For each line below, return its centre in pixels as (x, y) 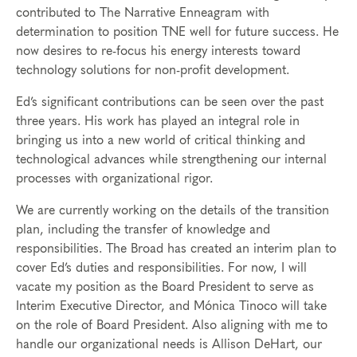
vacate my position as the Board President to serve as (165, 287)
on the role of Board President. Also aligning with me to (172, 326)
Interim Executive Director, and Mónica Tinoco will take (171, 306)
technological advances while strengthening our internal (171, 160)
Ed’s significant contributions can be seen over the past (170, 102)
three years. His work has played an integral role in (158, 122)
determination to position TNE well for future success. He (177, 32)
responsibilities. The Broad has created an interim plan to (176, 249)
